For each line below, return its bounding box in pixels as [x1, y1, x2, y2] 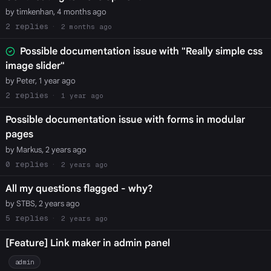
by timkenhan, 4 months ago [5, 7, 106, 18]
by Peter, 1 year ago [5, 75, 76, 86]
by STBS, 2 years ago [5, 198, 80, 209]
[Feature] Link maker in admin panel [5, 237, 170, 249]
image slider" [5, 59, 65, 72]
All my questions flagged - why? [5, 183, 153, 195]
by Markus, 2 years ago [5, 144, 87, 155]
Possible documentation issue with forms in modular [5, 114, 245, 126]
